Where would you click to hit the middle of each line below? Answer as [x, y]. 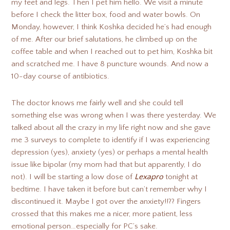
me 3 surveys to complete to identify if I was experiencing [111, 140]
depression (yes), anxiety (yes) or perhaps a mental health [110, 152]
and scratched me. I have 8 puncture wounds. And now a [110, 64]
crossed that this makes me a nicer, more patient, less [102, 214]
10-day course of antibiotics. [61, 76]
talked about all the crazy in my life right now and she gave [111, 128]
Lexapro [149, 177]
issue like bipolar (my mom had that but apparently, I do [107, 165]
